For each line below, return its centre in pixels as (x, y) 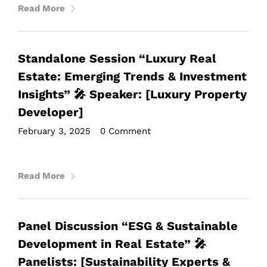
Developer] (51, 112)
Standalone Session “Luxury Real (117, 58)
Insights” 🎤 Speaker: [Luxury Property (132, 94)
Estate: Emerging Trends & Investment (132, 76)
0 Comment (125, 131)
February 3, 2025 (54, 131)
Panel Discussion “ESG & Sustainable (128, 226)
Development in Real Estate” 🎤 (112, 244)
